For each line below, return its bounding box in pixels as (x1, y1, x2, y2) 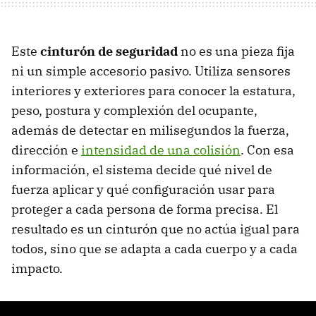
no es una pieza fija (178, 43, 295, 60)
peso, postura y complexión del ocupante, (11, 102, 257, 119)
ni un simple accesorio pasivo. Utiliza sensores (11, 63, 291, 80)
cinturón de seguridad (40, 43, 178, 60)
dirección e (11, 142, 81, 159)
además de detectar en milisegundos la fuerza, (11, 122, 289, 139)
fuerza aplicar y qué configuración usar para (11, 181, 275, 198)
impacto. (11, 260, 63, 277)
